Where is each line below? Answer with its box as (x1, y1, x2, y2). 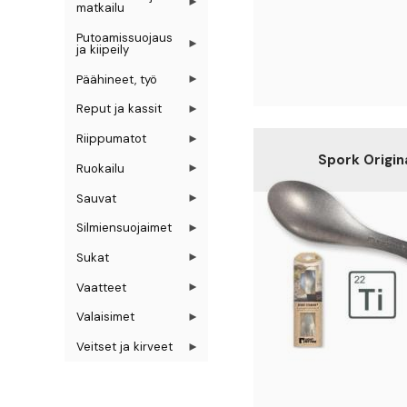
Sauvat (76, 190, 117, 206)
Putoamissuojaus (76, 29, 174, 45)
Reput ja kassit (76, 101, 163, 117)
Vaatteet (76, 279, 127, 295)
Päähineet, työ (76, 71, 158, 87)
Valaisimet (76, 309, 135, 325)
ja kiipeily (76, 41, 130, 57)
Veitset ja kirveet (76, 339, 174, 355)
